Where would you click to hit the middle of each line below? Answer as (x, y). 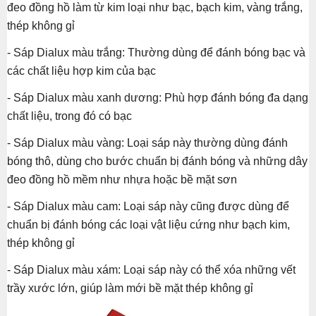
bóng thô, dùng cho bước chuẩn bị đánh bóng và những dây (157, 162)
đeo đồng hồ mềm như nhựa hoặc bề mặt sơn (122, 180)
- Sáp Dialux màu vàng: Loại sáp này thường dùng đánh (147, 143)
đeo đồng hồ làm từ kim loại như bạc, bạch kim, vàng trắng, (155, 8)
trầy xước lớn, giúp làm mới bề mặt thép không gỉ (130, 288)
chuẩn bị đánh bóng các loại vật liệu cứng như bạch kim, (148, 225)
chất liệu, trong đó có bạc (69, 116)
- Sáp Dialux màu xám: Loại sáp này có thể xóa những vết (151, 270)
